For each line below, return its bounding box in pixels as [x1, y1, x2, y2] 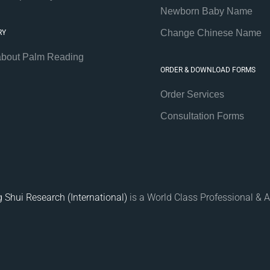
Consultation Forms [160, 111, 244, 122]
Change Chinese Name [160, 28, 262, 39]
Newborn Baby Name [160, 6, 253, 17]
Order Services [160, 89, 224, 100]
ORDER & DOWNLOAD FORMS [160, 66, 256, 75]
